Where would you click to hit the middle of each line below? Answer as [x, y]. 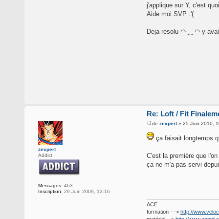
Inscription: [50, 192]
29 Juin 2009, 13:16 [86, 192]
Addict [45, 155]
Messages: [50, 186]
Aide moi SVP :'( [170, 14]
